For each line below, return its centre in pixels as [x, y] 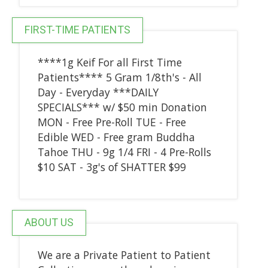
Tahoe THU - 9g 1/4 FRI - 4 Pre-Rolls [124, 152]
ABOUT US [49, 222]
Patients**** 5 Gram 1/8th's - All [119, 77]
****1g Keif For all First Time [109, 62]
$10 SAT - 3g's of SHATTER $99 [112, 167]
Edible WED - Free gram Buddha [116, 137]
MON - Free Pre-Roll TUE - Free [112, 122]
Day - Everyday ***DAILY [98, 92]
